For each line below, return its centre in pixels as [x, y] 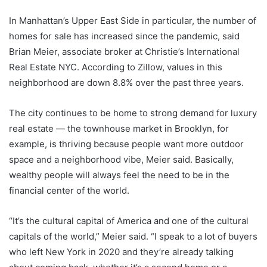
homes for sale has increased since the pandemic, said [124, 36]
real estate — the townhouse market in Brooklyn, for [119, 128]
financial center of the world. [69, 190]
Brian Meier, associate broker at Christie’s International [124, 52]
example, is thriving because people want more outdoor [126, 144]
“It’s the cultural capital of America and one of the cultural [129, 221]
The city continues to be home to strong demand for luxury [133, 113]
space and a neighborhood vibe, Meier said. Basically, [121, 159]
